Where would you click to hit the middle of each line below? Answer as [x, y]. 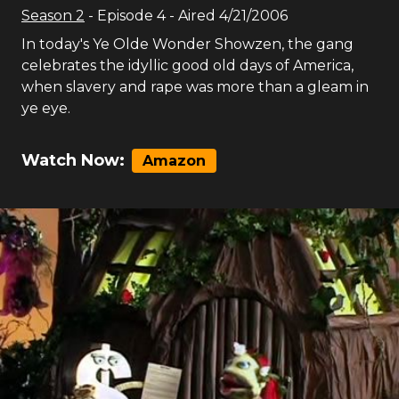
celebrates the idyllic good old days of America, [187, 65]
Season [49, 16]
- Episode [122, 16]
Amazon [174, 161]
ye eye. [46, 108]
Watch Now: [73, 160]
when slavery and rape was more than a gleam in [195, 87]
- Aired [191, 16]
